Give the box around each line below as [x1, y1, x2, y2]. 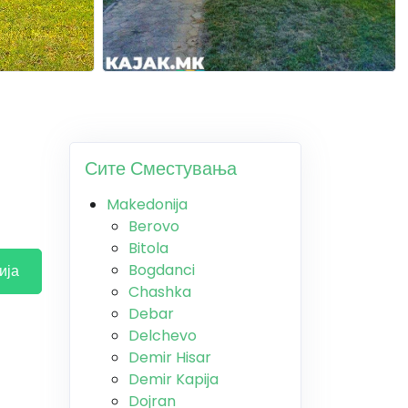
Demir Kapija [128, 369, 219, 390]
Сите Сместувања [85, 156, 237, 181]
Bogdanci [128, 260, 195, 280]
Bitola [128, 238, 168, 259]
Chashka [128, 281, 191, 302]
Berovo [128, 216, 179, 237]
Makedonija [107, 194, 188, 215]
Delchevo [128, 325, 197, 346]
